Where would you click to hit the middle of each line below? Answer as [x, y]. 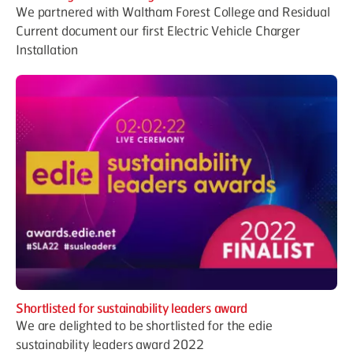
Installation [47, 50]
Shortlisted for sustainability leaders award [132, 307]
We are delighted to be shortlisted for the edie [144, 325]
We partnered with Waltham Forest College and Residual [173, 12]
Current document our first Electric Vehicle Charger [158, 31]
